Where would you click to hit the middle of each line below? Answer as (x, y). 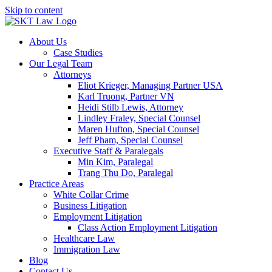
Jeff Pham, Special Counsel (130, 140)
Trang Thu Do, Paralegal (125, 173)
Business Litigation (90, 206)
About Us (48, 42)
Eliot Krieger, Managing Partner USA (150, 85)
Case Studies (78, 53)
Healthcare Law (84, 238)
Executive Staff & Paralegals (108, 151)
